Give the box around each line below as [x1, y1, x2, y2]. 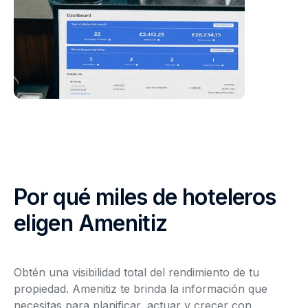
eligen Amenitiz [14, 210, 168, 236]
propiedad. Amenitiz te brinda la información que [14, 282, 267, 296]
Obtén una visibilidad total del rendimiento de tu [14, 265, 259, 279]
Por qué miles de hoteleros [14, 184, 276, 210]
